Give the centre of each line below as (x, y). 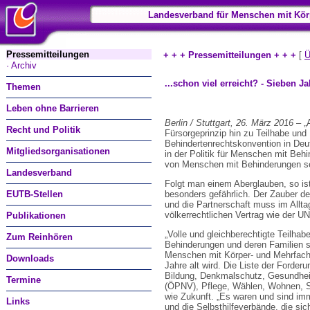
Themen (24, 87)
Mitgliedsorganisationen (58, 151)
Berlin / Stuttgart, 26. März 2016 (229, 123)
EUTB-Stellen (35, 194)
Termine (24, 280)
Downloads (30, 258)
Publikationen (36, 216)
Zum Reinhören (39, 237)
